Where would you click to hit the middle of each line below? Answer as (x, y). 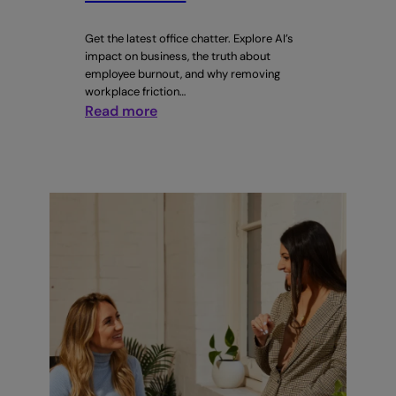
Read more (121, 110)
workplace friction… (135, 91)
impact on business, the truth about (178, 56)
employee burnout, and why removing (183, 73)
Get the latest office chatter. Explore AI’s (189, 38)
